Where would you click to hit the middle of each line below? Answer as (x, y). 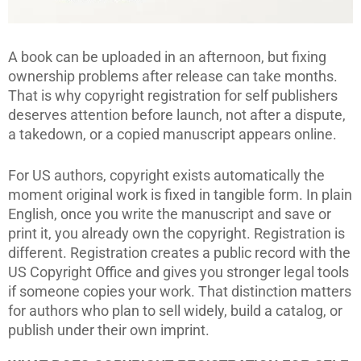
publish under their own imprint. (109, 330)
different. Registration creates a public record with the (179, 253)
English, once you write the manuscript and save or (170, 214)
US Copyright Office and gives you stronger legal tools (178, 272)
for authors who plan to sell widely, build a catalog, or (175, 311)
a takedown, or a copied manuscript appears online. (172, 134)
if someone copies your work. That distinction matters (180, 291)
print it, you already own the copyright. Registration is (176, 233)
